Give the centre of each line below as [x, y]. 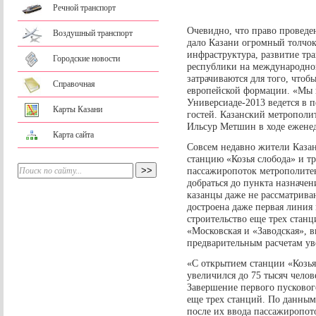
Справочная [74, 84]
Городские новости [86, 59]
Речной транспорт [84, 8]
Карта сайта [73, 135]
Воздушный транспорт [93, 33]
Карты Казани [78, 109]
